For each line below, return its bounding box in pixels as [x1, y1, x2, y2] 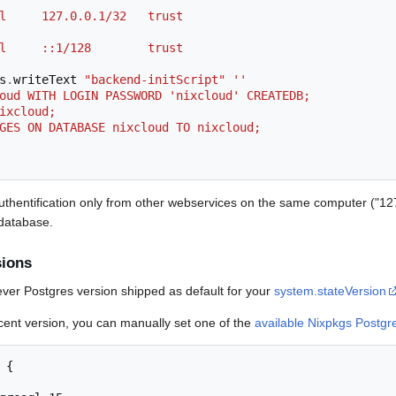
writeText [13, 72, 84, 88]
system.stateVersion [274, 283, 386, 298]
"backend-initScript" [84, 72, 225, 88]
